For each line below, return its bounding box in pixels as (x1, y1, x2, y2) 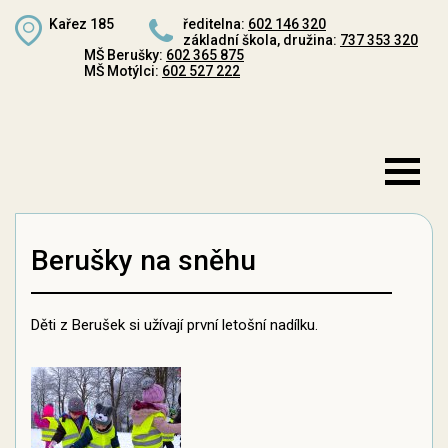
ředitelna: (183, 16, 248, 32)
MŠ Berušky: (84, 47, 166, 63)
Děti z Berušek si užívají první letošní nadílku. (31, 316, 318, 334)
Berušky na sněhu (31, 244, 256, 277)
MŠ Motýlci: (84, 63, 162, 79)
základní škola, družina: (183, 32, 340, 48)
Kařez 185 (49, 16, 114, 32)
